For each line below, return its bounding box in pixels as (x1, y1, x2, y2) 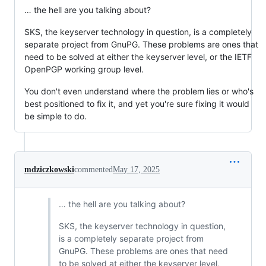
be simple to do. (24, 110, 87, 121)
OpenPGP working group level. (24, 64, 144, 74)
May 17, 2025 (113, 164, 160, 174)
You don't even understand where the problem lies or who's (24, 85, 254, 96)
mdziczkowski (24, 164, 74, 174)
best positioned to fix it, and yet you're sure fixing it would (24, 98, 249, 109)
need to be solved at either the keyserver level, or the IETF (24, 51, 252, 62)
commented (74, 164, 113, 174)
